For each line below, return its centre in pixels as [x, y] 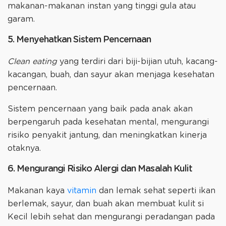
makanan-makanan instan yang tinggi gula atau [102, 6]
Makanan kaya [37, 191]
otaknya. [24, 149]
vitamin [82, 191]
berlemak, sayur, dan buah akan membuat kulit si [106, 204]
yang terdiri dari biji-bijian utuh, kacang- [137, 62]
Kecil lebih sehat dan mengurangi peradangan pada [111, 217]
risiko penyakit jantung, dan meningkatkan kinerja [107, 135]
